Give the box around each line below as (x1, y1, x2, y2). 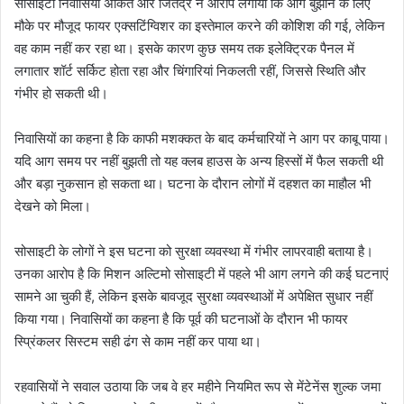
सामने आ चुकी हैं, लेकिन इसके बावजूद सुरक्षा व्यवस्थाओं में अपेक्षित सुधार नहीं (14, 288, 372, 306)
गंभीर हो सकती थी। (14, 85, 108, 103)
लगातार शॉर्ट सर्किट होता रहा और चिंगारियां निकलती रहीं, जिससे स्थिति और (14, 62, 366, 80)
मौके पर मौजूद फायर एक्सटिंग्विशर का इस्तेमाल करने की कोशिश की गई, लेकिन (14, 17, 385, 35)
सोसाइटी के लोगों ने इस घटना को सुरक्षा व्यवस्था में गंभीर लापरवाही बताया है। (14, 243, 373, 261)
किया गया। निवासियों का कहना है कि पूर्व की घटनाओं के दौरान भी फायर (14, 310, 348, 328)
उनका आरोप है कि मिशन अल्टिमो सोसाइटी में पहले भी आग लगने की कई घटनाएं (14, 265, 389, 283)
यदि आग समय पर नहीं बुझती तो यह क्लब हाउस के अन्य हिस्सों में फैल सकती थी (14, 152, 383, 170)
